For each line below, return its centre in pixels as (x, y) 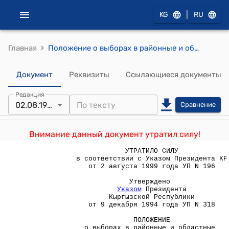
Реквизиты (89, 75)
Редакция (30, 94)
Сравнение (198, 105)
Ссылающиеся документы (174, 75)
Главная (22, 48)
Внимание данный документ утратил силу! (114, 134)
